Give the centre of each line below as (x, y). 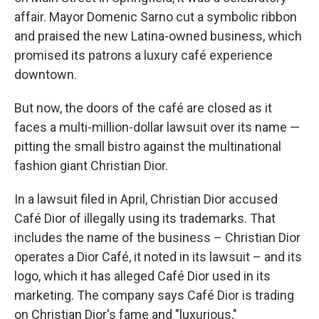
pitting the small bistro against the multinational (148, 146)
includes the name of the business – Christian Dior (157, 237)
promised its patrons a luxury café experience (143, 55)
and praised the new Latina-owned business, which (158, 36)
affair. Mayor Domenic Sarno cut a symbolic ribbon (156, 17)
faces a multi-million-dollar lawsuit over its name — (157, 127)
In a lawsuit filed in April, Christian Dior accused (146, 199)
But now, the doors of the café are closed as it (143, 108)
